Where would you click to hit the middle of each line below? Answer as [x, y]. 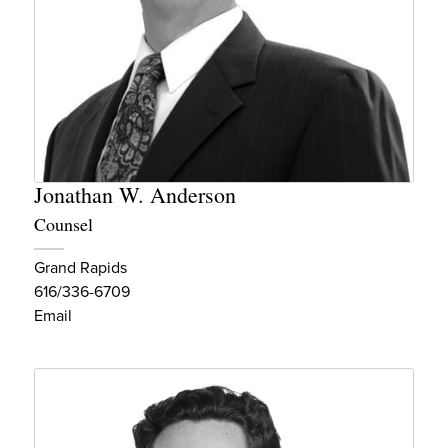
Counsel [63, 223]
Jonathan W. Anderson [135, 194]
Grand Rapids [80, 267]
